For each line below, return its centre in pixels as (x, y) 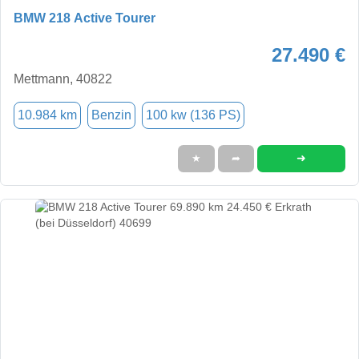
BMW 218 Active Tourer (85, 18)
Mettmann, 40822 (63, 79)
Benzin (111, 115)
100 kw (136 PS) (193, 115)
